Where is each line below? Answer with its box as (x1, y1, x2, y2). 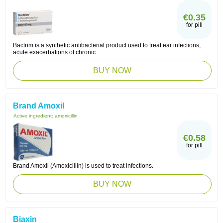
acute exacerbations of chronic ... (13, 49, 102, 56)
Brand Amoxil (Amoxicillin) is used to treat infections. (13, 162, 153, 169)
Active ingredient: (13, 113, 55, 118)
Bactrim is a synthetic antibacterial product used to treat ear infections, (13, 42, 201, 49)
